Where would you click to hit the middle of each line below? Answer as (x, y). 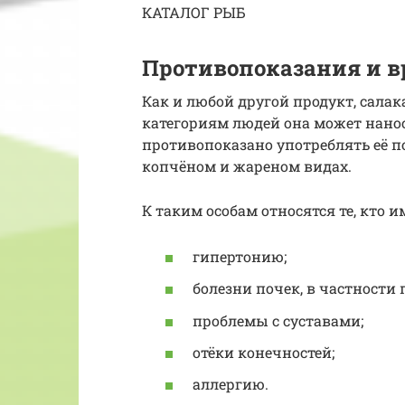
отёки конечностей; (264, 352)
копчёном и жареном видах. (247, 165)
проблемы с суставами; (278, 320)
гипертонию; (240, 257)
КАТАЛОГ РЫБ (194, 12)
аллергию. (231, 383)
